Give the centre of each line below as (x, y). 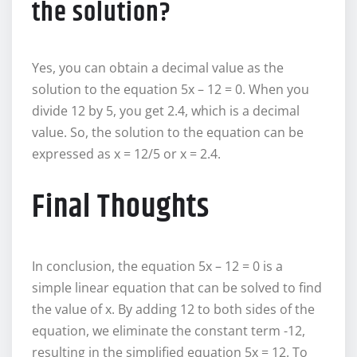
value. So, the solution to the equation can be (168, 133)
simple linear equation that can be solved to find (177, 288)
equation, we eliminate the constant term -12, (169, 331)
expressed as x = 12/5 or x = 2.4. (126, 154)
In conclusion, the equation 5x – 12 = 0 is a (157, 267)
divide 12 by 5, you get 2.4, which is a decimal (166, 111)
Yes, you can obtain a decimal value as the (158, 68)
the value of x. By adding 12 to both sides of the (173, 310)
